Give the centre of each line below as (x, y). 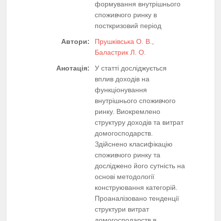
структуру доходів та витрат (139, 122)
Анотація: (73, 68)
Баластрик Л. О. (120, 52)
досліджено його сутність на (140, 166)
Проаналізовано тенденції (137, 198)
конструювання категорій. (136, 187)
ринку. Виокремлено (128, 111)
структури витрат (122, 209)
